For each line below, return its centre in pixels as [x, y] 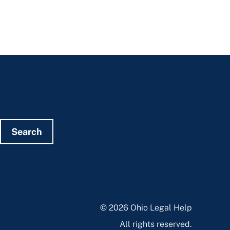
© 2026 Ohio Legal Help [146, 208]
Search [26, 131]
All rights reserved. [156, 224]
